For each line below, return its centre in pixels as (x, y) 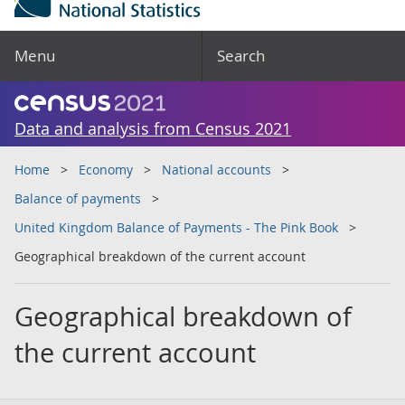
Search (241, 56)
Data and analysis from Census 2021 (153, 128)
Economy (106, 170)
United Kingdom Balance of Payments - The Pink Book (176, 227)
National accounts (217, 170)
